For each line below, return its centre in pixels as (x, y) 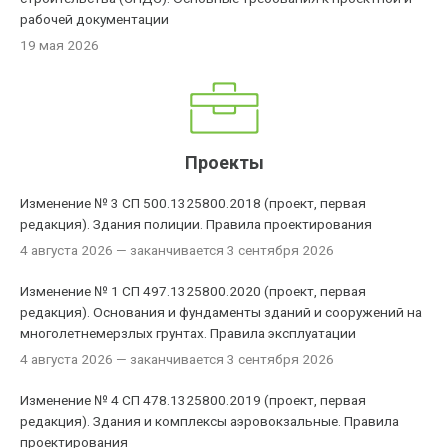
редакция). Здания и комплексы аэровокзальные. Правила (210, 421)
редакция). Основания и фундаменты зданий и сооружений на (221, 312)
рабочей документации (95, 19)
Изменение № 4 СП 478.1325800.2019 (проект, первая (193, 400)
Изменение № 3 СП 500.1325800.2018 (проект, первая (193, 203)
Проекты (224, 162)
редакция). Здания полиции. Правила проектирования (196, 224)
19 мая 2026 (60, 45)
